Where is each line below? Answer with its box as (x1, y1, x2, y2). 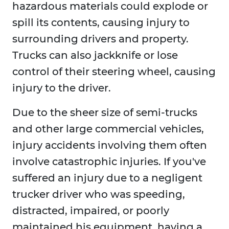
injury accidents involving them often (12, 139, 207, 152)
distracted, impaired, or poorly (12, 204, 169, 217)
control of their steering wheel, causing (12, 65, 216, 78)
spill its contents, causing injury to (12, 16, 190, 29)
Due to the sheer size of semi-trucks (12, 106, 197, 119)
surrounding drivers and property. (12, 33, 189, 45)
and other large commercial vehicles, (12, 123, 204, 135)
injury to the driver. (12, 82, 111, 95)
